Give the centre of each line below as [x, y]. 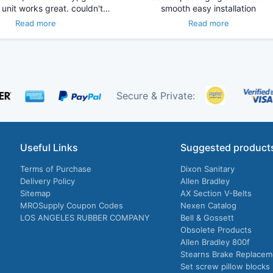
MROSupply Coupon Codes [71, 206]
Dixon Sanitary [208, 169]
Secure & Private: [155, 95]
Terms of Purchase [55, 169]
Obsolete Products [216, 230]
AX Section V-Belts [216, 193]
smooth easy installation [209, 9]
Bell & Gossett [207, 218]
